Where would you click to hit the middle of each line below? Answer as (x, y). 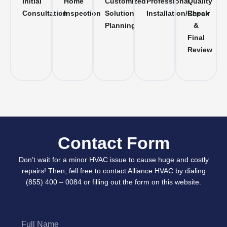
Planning (121, 26)
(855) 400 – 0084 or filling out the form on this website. (113, 182)
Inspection (82, 14)
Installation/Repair (178, 14)
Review (200, 50)
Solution (120, 14)
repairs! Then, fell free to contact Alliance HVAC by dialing (113, 171)
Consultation (45, 14)
